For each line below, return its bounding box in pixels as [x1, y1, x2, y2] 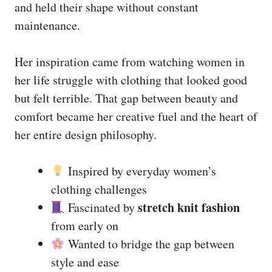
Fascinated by [64, 199, 138, 216]
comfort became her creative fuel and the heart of [15, 107, 257, 124]
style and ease [51, 253, 119, 270]
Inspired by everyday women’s [64, 162, 216, 179]
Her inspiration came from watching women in [15, 53, 245, 70]
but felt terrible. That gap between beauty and [15, 89, 238, 106]
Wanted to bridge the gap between [64, 235, 234, 252]
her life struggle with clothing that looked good [15, 71, 247, 88]
